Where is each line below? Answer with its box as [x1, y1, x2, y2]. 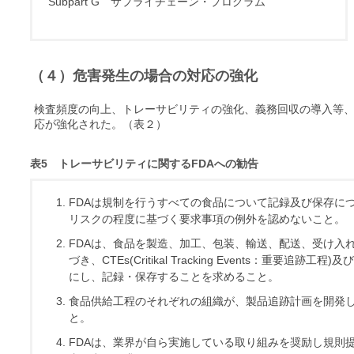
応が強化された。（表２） [34, 118, 167, 131]
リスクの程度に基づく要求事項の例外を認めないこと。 [68, 213, 345, 226]
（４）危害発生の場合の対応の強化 [30, 68, 258, 85]
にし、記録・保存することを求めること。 [68, 270, 279, 284]
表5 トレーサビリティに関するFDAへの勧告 [30, 157, 258, 171]
